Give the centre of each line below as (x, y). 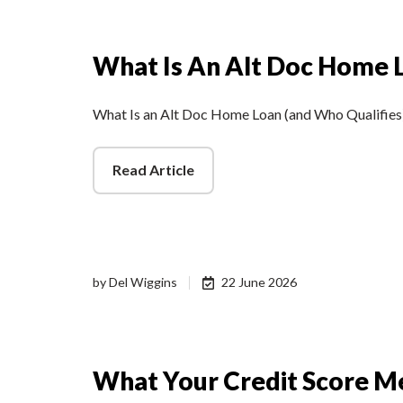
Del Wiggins (143, 282)
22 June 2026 (260, 282)
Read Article (153, 170)
